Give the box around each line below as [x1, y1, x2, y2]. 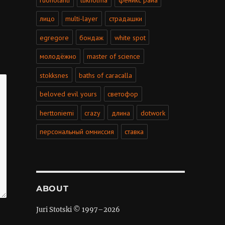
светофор [107, 89, 139, 99]
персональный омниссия [40, 127, 115, 137]
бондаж [79, 33, 104, 42]
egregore [40, 33, 69, 42]
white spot [114, 33, 146, 42]
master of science [87, 52, 141, 61]
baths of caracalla [79, 70, 133, 80]
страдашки [108, 14, 142, 24]
